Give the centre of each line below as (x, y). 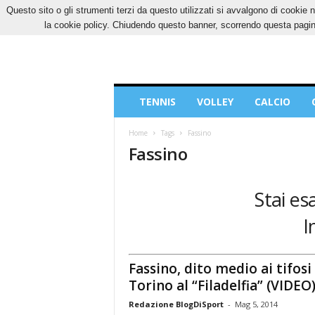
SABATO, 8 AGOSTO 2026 (162, 10)
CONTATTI (258, 10)
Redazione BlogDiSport (176, 304)
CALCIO (272, 102)
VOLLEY (215, 102)
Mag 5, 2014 (256, 304)
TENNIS (157, 102)
